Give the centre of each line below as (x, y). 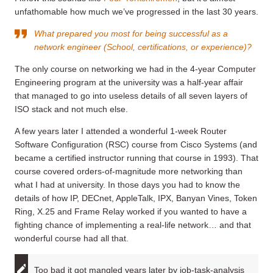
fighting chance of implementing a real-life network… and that (133, 225)
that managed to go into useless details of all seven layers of (131, 95)
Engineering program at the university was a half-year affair (129, 82)
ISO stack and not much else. (71, 109)
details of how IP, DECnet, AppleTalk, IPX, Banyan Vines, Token (136, 198)
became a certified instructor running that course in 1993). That (136, 158)
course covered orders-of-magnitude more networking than (129, 171)
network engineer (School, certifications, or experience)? (143, 47)
